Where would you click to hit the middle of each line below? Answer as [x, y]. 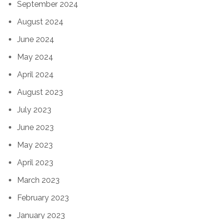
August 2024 [40, 22]
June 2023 [35, 127]
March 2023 [38, 180]
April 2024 [35, 74]
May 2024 [35, 57]
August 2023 [40, 92]
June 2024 [36, 39]
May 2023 [35, 145]
